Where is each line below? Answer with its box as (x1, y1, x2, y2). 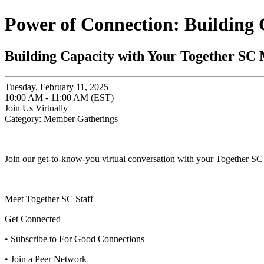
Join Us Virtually (5, 103, 68, 113)
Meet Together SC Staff (5, 193, 93, 204)
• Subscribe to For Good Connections (5, 233, 144, 244)
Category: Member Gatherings (5, 113, 118, 124)
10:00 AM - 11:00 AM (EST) (5, 92, 114, 103)
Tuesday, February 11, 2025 (5, 81, 108, 92)
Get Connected (5, 213, 61, 224)
